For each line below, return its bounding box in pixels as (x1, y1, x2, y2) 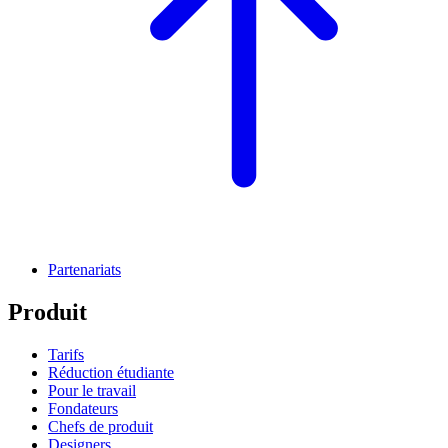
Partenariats (48, 261, 121, 279)
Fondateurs (48, 400, 118, 418)
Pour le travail (48, 382, 136, 400)
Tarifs (48, 346, 84, 364)
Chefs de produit (48, 418, 153, 436)
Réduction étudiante (48, 364, 174, 382)
